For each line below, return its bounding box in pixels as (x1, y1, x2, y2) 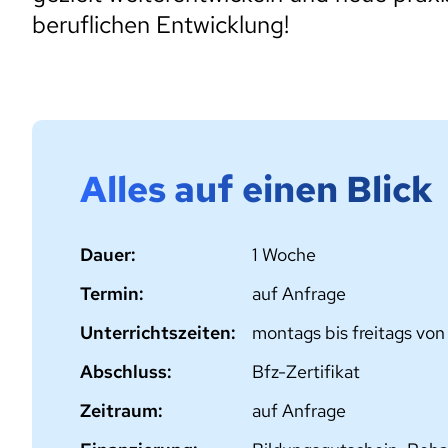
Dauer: (80, 243, 136, 266)
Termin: (80, 282, 144, 305)
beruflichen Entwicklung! (32, 9, 289, 40)
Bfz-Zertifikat (252, 360, 360, 383)
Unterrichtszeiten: (80, 321, 236, 344)
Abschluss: (80, 360, 172, 383)
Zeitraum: (80, 399, 163, 422)
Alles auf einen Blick (80, 165, 433, 213)
